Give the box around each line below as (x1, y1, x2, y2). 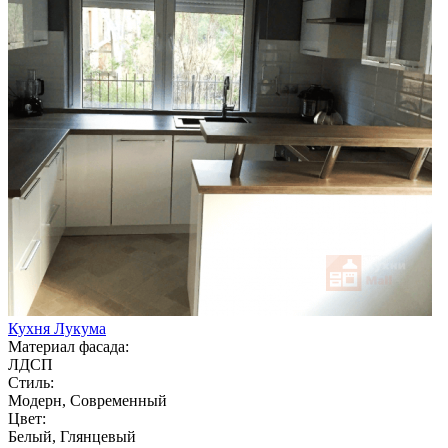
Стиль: (8, 373, 54, 391)
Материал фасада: (8, 337, 129, 355)
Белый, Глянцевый (8, 427, 136, 445)
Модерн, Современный (8, 391, 167, 409)
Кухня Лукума (8, 319, 106, 337)
